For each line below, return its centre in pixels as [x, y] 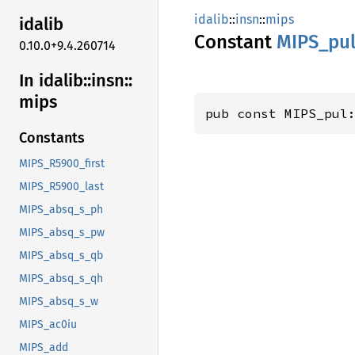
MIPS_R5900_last [61, 187]
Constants [52, 138]
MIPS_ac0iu [48, 325]
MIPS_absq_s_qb [61, 256]
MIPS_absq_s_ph [61, 210]
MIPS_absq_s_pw [62, 233]
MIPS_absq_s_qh [61, 279]
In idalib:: [55, 80]
